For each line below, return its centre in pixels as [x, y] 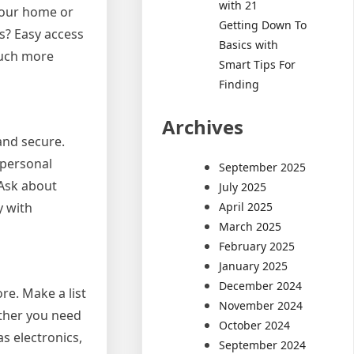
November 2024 [261, 305]
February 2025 [257, 246]
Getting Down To [263, 24]
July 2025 [243, 186]
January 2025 [254, 265]
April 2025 [246, 206]
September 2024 [263, 345]
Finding [239, 84]
